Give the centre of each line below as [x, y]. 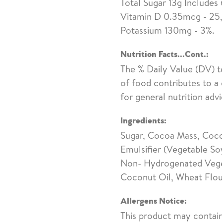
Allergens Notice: [154, 199]
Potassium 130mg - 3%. [167, 30]
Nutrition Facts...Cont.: [165, 53]
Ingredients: [143, 119]
